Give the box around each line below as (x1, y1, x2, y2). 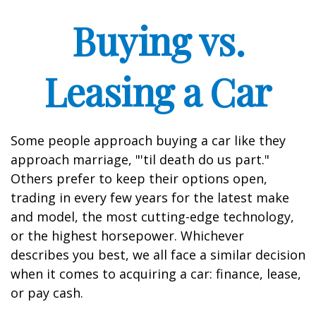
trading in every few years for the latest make (11, 189, 289, 206)
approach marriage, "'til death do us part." (11, 151, 269, 168)
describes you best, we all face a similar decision (11, 246, 305, 263)
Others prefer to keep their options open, (11, 170, 267, 187)
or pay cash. (11, 284, 83, 301)
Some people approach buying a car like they (11, 132, 286, 149)
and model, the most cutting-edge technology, (11, 208, 294, 225)
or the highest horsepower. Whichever (11, 227, 244, 244)
